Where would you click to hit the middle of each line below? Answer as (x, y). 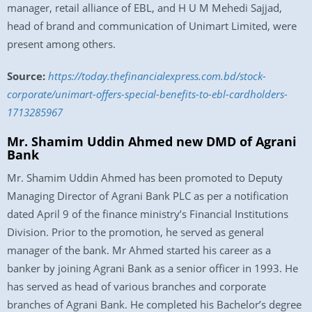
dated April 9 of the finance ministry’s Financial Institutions (148, 214)
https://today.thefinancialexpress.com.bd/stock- (157, 76)
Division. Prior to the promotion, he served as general (135, 232)
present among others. (61, 44)
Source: (26, 76)
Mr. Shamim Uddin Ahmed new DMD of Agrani (152, 141)
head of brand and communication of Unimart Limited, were (152, 26)
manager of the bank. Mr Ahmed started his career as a (139, 250)
